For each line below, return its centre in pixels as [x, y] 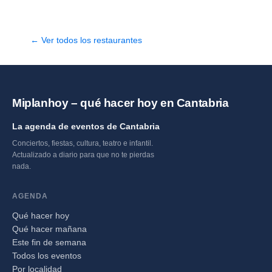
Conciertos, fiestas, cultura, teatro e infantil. [83, 144]
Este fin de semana [49, 243]
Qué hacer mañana [49, 229]
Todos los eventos [47, 256]
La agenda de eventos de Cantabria [86, 127]
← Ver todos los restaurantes [86, 40]
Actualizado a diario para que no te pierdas [83, 155]
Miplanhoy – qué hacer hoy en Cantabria [121, 103]
